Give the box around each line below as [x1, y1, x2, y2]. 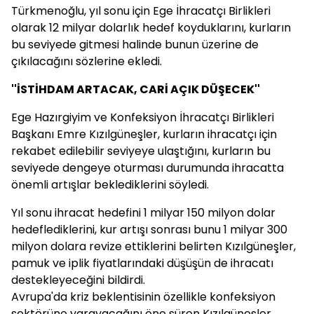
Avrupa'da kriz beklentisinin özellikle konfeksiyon [11, 289, 275, 305]
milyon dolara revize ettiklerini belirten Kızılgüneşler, [11, 238, 296, 254]
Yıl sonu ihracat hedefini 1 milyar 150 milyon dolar [11, 205, 275, 221]
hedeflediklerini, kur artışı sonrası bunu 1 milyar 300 [11, 221, 287, 238]
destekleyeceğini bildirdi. [11, 272, 145, 288]
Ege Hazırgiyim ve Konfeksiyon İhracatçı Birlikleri [11, 109, 274, 125]
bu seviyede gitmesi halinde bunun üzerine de [11, 36, 259, 53]
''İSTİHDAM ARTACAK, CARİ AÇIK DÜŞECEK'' [11, 81, 260, 97]
